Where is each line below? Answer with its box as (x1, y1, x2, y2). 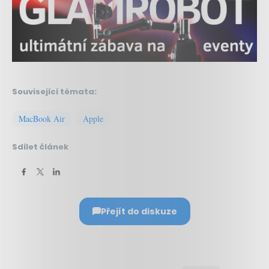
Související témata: (12, 85, 97, 97)
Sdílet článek (12, 141, 68, 153)
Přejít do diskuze (100, 205, 177, 217)
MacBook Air (19, 112, 65, 124)
